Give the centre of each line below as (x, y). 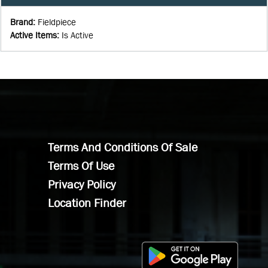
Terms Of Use (81, 165)
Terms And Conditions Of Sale (123, 147)
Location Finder (87, 202)
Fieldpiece (57, 22)
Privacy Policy (82, 184)
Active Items (33, 35)
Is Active (77, 35)
